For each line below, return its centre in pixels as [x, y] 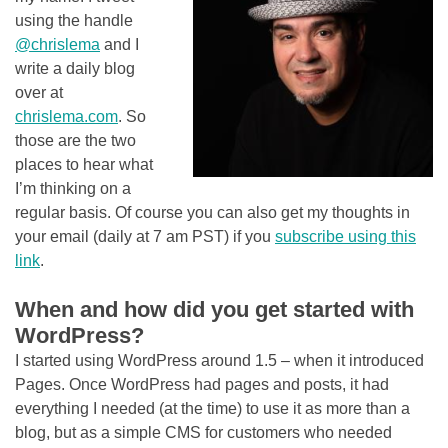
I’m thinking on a [73, 188]
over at [39, 92]
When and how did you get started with [214, 309]
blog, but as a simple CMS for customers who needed [203, 432]
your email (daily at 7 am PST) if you [145, 236]
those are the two [75, 140]
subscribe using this [345, 236]
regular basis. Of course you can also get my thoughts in [212, 212]
